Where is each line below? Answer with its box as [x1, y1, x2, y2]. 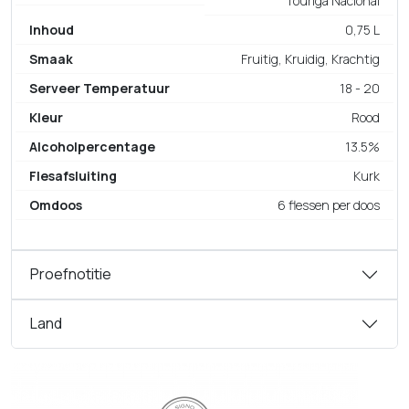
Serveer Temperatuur [29, 79, 170, 97]
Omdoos [29, 195, 82, 214]
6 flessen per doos [278, 195, 380, 214]
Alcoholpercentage [29, 137, 155, 155]
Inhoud [29, 20, 74, 38]
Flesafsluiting [29, 166, 117, 184]
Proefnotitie [30, 264, 111, 285]
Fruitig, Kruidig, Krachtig [241, 49, 380, 68]
